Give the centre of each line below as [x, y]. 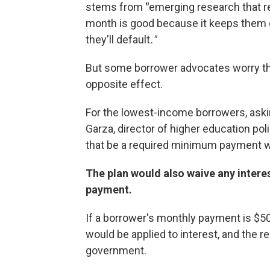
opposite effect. [124, 84]
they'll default [118, 39]
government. [116, 250]
